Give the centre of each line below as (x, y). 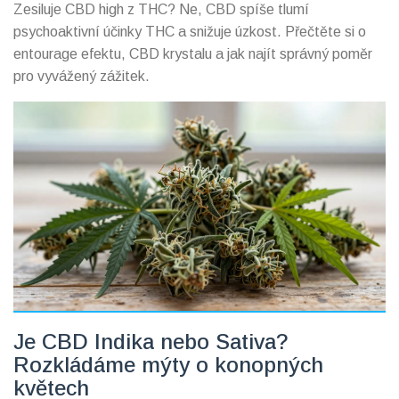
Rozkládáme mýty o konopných (168, 365)
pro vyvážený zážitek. (81, 76)
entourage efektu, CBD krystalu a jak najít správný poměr (193, 53)
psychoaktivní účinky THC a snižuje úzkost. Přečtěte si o (190, 31)
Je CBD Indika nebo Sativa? (151, 342)
